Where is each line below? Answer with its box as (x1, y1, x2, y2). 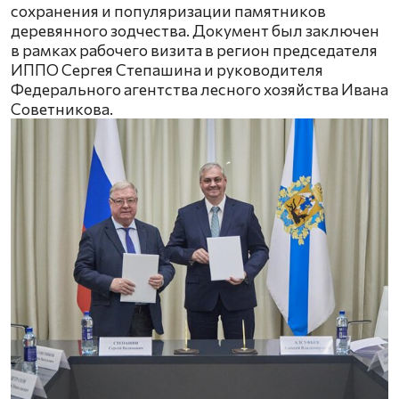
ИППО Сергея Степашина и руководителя (11, 60, 323, 80)
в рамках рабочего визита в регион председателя (11, 40, 378, 61)
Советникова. (11, 99, 113, 119)
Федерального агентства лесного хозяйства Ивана (11, 79, 388, 100)
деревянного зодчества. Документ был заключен (11, 20, 379, 41)
